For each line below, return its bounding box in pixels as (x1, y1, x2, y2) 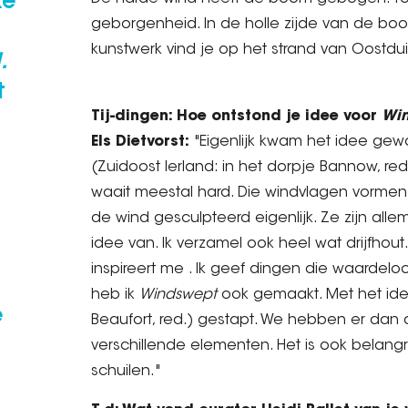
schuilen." (91, 364, 160, 379)
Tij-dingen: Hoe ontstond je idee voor (91, 109, 382, 124)
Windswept (139, 288, 221, 302)
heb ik (91, 288, 139, 302)
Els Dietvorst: (91, 135, 189, 149)
